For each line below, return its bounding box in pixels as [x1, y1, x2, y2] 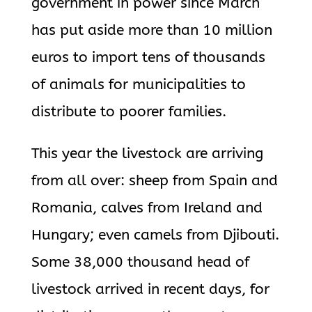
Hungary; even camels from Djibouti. [31, 226, 279, 244]
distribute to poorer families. [31, 103, 226, 120]
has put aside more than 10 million [31, 22, 272, 39]
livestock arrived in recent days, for [31, 281, 270, 298]
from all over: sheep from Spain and [31, 172, 278, 189]
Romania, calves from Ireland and [31, 199, 263, 217]
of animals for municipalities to [31, 76, 246, 93]
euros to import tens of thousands [31, 49, 265, 66]
